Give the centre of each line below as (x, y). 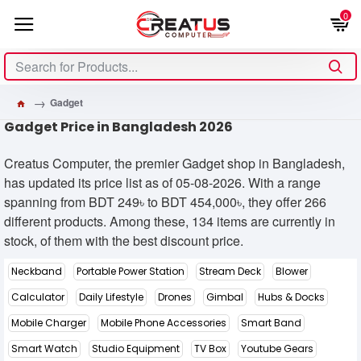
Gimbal (225, 297)
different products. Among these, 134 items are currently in (170, 221)
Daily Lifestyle (111, 297)
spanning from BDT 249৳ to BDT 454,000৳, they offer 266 (165, 202)
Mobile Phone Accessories (164, 323)
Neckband (37, 271)
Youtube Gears (277, 349)
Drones (175, 297)
